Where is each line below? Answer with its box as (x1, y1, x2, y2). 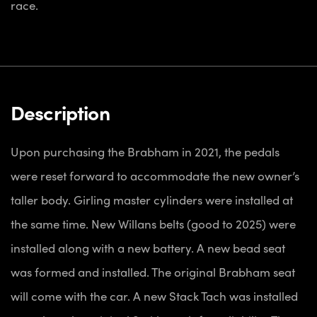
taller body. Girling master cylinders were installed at (11, 190, 293, 208)
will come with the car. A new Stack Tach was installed (11, 287, 298, 304)
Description (11, 97, 110, 126)
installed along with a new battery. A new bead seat (11, 238, 285, 256)
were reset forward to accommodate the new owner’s (11, 166, 299, 184)
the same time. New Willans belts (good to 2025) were (11, 214, 296, 232)
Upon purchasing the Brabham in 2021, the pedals (11, 142, 279, 160)
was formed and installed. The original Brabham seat (11, 263, 295, 280)
